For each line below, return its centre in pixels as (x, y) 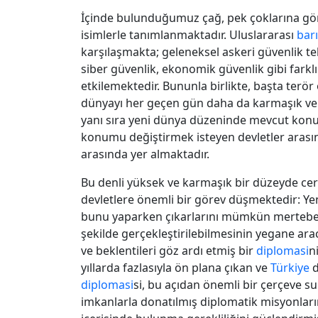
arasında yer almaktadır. (145, 154)
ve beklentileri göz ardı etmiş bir (169, 250)
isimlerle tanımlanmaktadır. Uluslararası (189, 34)
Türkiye (290, 267)
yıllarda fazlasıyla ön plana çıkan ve (176, 267)
